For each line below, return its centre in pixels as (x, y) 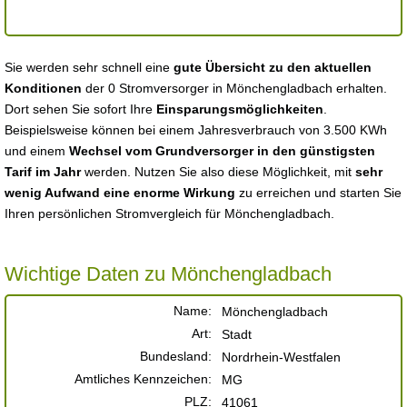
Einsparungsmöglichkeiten (240, 109)
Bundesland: (176, 356)
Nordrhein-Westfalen (281, 357)
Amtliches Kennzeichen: (143, 379)
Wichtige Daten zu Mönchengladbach (168, 274)
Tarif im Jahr (45, 172)
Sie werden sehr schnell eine (89, 67)
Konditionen (43, 88)
